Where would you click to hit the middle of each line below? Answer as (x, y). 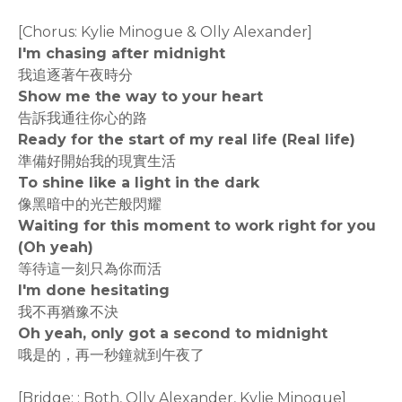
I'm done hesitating (94, 291)
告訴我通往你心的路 (83, 118)
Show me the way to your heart (140, 97)
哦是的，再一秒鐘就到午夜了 (111, 355)
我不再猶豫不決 (68, 312)
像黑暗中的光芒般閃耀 (90, 205)
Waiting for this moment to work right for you (197, 226)
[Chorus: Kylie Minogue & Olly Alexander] (165, 32)
